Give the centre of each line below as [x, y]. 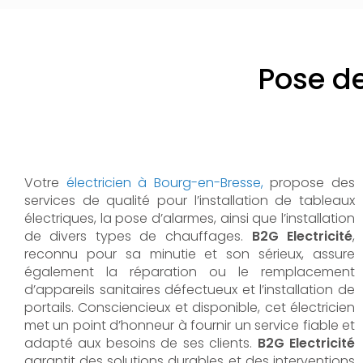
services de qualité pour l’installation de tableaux [190, 201]
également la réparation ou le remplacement [190, 272]
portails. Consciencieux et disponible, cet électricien [190, 307]
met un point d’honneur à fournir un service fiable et [190, 325]
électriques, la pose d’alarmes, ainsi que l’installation [190, 218]
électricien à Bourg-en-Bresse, [164, 183]
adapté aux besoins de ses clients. [141, 343]
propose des [309, 183]
